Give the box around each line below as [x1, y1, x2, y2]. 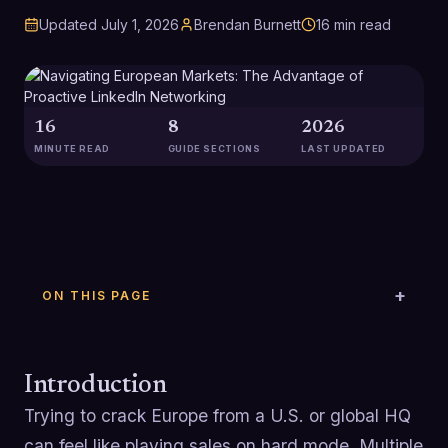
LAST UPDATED [301, 143, 386, 154]
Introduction [24, 372, 167, 399]
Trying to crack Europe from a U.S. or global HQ [24, 404, 411, 426]
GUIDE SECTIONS [167, 143, 261, 154]
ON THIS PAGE [42, 287, 152, 303]
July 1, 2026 [101, 16, 179, 33]
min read [330, 16, 391, 33]
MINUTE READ [34, 143, 110, 154]
